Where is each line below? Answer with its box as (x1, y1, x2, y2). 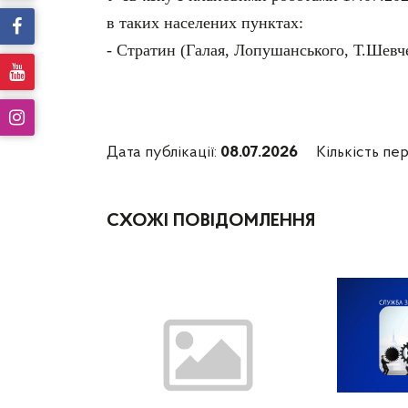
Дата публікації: (107, 144, 220, 162)
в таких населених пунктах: (107, 14, 303, 33)
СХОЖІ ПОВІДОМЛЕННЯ (107, 212, 315, 231)
